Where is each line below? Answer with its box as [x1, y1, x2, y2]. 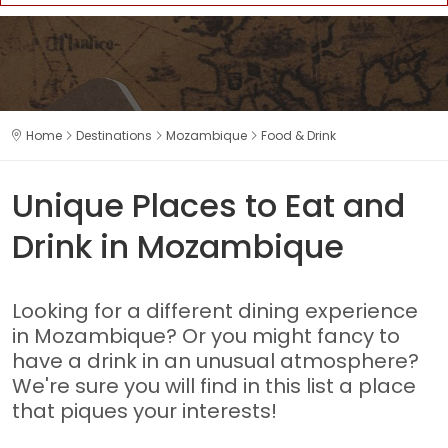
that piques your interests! [12, 397, 277, 425]
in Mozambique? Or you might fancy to [12, 322, 400, 350]
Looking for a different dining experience [12, 297, 418, 325]
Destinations [76, 127, 152, 144]
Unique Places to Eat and [12, 183, 405, 228]
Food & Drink [261, 127, 336, 144]
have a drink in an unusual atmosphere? [12, 347, 419, 375]
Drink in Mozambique [12, 224, 344, 269]
